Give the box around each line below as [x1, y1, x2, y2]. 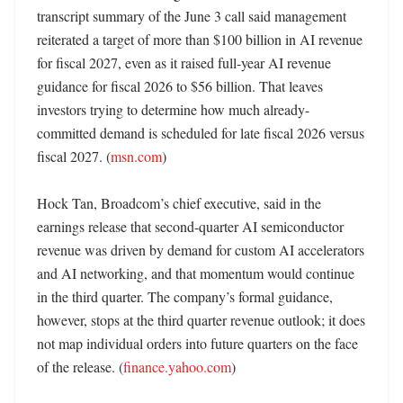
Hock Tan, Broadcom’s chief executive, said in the [37, 193, 321, 212]
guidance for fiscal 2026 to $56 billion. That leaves [37, 76, 323, 95]
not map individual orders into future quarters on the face [37, 334, 358, 353]
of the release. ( [37, 357, 123, 376]
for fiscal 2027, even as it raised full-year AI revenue [37, 53, 331, 72]
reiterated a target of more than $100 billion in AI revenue [37, 30, 363, 49]
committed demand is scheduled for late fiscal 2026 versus [37, 123, 364, 142]
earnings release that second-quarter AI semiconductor [37, 217, 344, 236]
